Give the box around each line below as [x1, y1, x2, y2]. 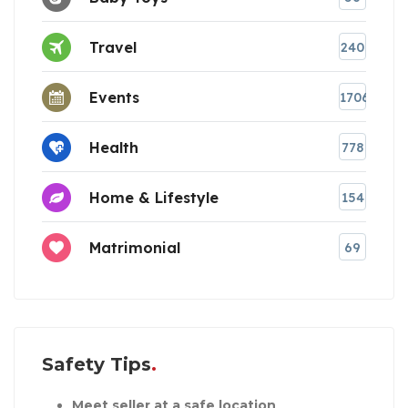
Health [89, 138, 138, 157]
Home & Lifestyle [89, 188, 219, 207]
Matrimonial [89, 238, 180, 257]
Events [89, 87, 139, 107]
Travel [89, 37, 137, 56]
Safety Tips [42, 353, 151, 376]
